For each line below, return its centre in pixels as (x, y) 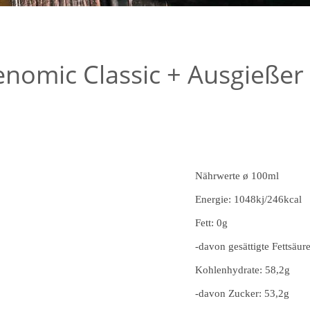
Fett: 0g (211, 222)
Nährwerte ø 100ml (237, 175)
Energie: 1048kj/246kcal (248, 199)
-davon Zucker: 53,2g (242, 293)
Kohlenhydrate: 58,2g (243, 270)
